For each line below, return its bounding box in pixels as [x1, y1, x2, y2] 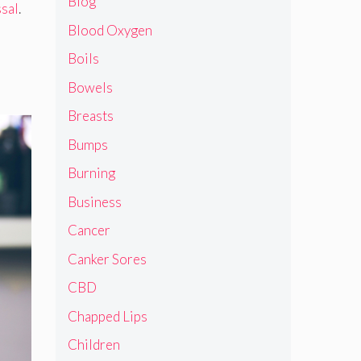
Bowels [67, 78, 113, 96]
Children [67, 336, 120, 354]
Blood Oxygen [67, 21, 152, 39]
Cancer [67, 222, 110, 239]
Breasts [67, 107, 114, 125]
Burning [67, 164, 115, 182]
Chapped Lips [67, 307, 147, 325]
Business [67, 193, 122, 210]
